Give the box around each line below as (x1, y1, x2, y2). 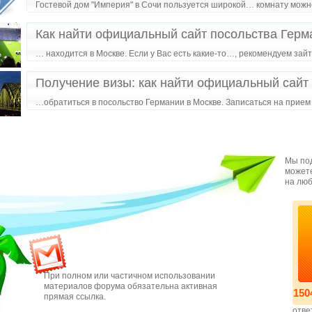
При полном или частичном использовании (44, 271, 215, 281)
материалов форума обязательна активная (44, 281, 217, 291)
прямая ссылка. (44, 292, 106, 302)
